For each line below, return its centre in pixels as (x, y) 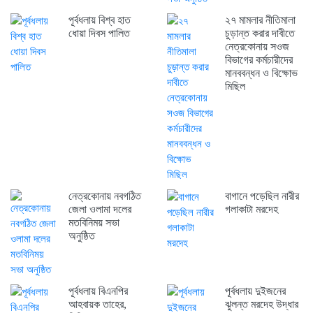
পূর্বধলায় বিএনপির (98, 291)
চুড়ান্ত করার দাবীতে (260, 34)
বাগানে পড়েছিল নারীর (262, 196)
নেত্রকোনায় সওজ (257, 47)
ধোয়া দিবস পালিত (99, 34)
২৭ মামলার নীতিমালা (260, 20)
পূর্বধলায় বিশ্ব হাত (99, 20)
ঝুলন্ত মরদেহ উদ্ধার (261, 305)
